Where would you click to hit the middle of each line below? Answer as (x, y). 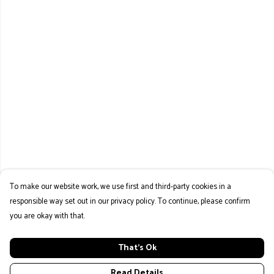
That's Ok (137, 248)
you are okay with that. (47, 216)
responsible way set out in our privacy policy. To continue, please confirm (130, 202)
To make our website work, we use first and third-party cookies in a (120, 187)
